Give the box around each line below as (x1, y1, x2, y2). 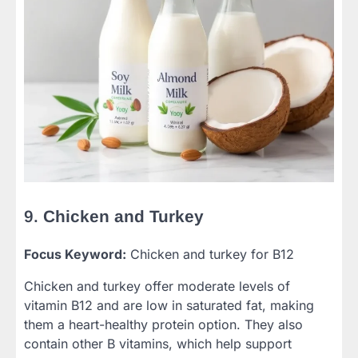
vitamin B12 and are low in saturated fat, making (24, 297, 314, 314)
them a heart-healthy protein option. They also (24, 316, 303, 333)
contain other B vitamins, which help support (24, 336, 292, 352)
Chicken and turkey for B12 (126, 246, 294, 263)
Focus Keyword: (24, 246, 126, 263)
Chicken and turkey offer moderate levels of (24, 278, 290, 295)
